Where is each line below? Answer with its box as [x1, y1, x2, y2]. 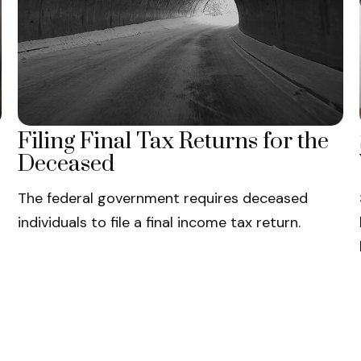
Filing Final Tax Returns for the [17, 127, 329, 156]
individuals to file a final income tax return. [17, 213, 301, 233]
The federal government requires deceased [17, 189, 308, 209]
